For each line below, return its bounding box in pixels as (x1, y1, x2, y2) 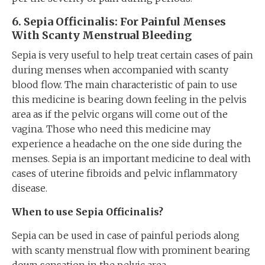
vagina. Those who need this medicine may (12, 123, 211, 135)
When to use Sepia (12, 206, 104, 218)
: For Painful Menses (115, 15, 226, 28)
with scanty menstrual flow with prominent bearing (12, 244, 250, 256)
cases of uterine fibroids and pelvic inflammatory (12, 167, 237, 179)
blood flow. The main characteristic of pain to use (12, 79, 237, 91)
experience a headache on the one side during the (12, 138, 242, 150)
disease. (12, 182, 47, 194)
